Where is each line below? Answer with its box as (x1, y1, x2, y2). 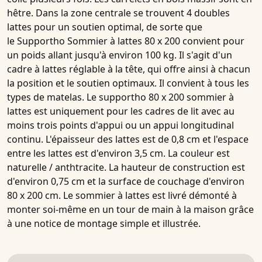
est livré (150, 189, 189, 202)
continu (7, 133, 41, 146)
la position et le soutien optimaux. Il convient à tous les (7, 77, 249, 90)
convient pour (180, 35, 244, 48)
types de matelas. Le (7, 91, 99, 104)
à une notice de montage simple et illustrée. (7, 217, 201, 230)
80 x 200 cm (7, 189, 58, 202)
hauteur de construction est (119, 161, 245, 174)
